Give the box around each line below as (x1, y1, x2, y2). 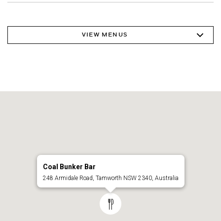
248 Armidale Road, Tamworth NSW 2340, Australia (42, 174, 179, 182)
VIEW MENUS (82, 32, 128, 38)
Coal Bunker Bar (42, 162, 96, 171)
